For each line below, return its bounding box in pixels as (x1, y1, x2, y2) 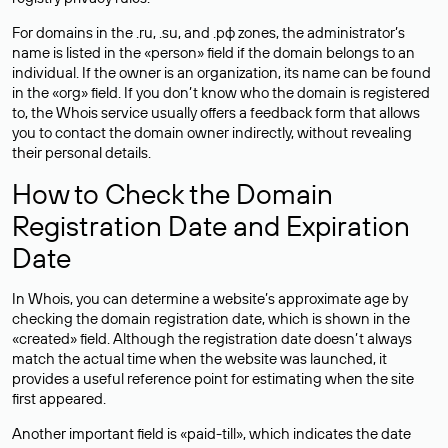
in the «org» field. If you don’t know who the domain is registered (12, 83, 430, 102)
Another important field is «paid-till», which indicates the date (12, 424, 411, 443)
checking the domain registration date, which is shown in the (12, 309, 410, 328)
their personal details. (12, 143, 151, 162)
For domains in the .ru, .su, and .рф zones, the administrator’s (12, 23, 405, 42)
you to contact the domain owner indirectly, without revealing (12, 123, 412, 142)
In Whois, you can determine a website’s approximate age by (12, 289, 408, 308)
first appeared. (12, 389, 106, 408)
